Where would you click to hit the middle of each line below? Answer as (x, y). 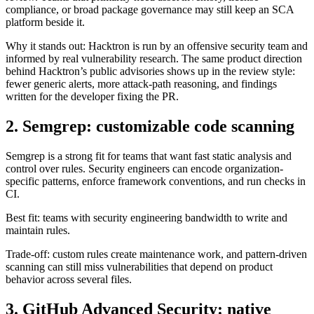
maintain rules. (38, 199)
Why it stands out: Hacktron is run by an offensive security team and (157, 15)
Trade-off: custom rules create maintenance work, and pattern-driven (156, 223)
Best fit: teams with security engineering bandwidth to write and (146, 186)
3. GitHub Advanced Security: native (138, 278)
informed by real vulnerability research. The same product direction (154, 27)
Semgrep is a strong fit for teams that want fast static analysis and (149, 125)
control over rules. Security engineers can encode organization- (144, 137)
